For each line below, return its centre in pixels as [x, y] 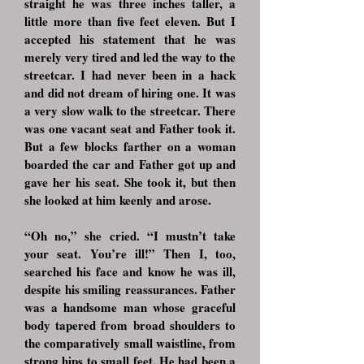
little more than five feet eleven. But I [130, 21]
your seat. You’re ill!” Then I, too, [130, 253]
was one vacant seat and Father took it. [130, 128]
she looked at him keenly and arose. [118, 200]
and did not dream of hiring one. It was [130, 93]
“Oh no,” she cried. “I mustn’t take [130, 236]
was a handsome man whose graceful [130, 307]
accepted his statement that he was [130, 39]
